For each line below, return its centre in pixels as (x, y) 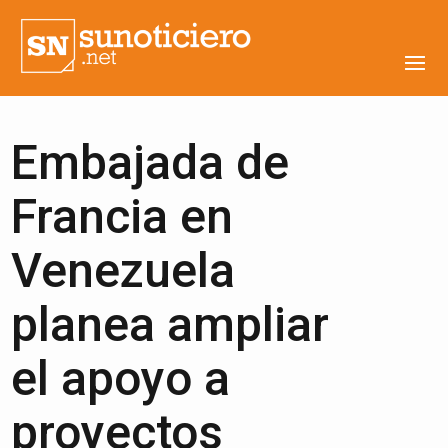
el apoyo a (121, 378)
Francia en (122, 216)
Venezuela (123, 270)
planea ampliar (170, 324)
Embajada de (150, 162)
